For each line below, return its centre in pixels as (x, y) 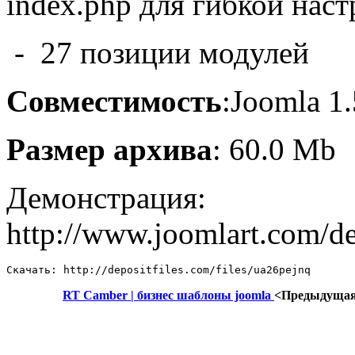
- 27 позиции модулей (158, 52)
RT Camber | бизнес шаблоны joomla (168, 295)
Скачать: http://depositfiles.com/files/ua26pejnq (158, 269)
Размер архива (109, 149)
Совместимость (114, 101)
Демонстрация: (106, 197)
